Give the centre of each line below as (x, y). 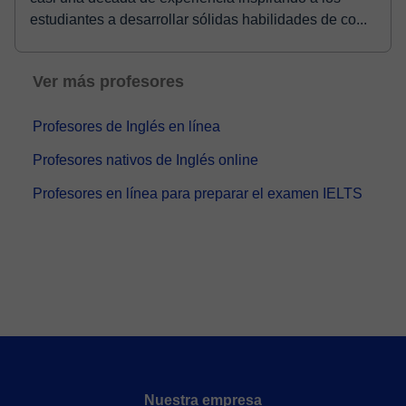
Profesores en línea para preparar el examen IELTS (198, 193)
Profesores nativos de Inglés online (145, 160)
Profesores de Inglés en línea (126, 126)
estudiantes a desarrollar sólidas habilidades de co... (198, 19)
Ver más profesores (108, 82)
